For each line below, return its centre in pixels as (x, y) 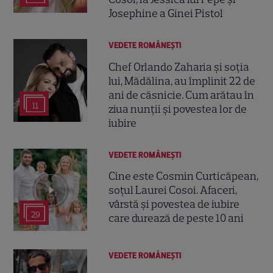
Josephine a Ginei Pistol (166, 14)
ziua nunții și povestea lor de (178, 109)
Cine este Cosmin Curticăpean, (184, 176)
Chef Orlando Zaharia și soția (179, 67)
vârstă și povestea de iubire (174, 204)
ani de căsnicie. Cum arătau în (182, 95)
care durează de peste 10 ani (176, 218)
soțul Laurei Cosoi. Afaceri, (173, 190)
